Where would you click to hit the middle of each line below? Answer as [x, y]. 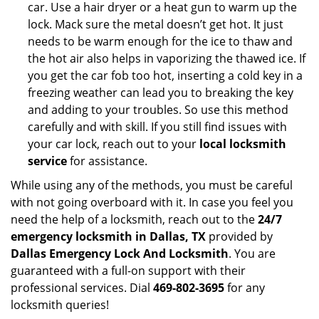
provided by [239, 236]
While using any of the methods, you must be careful [152, 185]
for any [245, 288]
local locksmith [243, 144]
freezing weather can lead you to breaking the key [161, 93]
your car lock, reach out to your [114, 144]
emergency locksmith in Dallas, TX [108, 236]
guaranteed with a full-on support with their [128, 271]
